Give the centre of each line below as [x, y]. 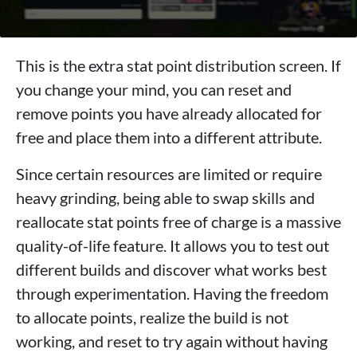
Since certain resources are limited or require [169, 173]
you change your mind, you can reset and [154, 89]
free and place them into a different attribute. [169, 137]
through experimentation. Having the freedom [172, 293]
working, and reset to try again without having [172, 341]
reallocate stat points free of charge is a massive [178, 221]
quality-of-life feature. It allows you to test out [173, 245]
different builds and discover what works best [171, 269]
